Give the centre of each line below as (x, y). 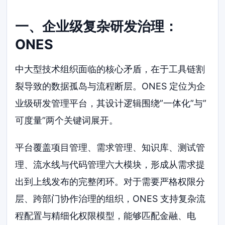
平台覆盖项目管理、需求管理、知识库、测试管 (110, 147)
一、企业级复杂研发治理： (97, 27)
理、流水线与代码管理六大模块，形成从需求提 (110, 164)
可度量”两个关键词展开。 (67, 120)
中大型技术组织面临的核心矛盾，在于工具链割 (110, 69)
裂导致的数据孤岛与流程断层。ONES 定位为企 (110, 86)
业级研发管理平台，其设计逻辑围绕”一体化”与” (111, 103)
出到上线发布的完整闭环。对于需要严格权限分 (110, 181)
